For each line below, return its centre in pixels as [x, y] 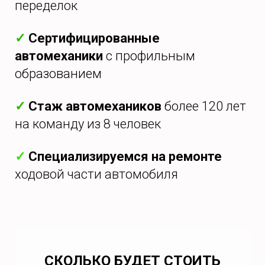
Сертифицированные [93, 38]
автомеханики [60, 56]
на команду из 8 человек [88, 124]
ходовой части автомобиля [96, 174]
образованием [58, 74]
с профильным [151, 56]
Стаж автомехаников [95, 106]
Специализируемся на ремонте [124, 157]
